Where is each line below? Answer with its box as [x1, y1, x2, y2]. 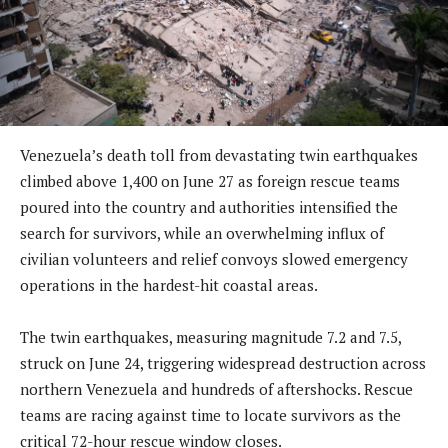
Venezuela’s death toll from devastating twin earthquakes [20, 144, 418, 165]
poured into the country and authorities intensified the [20, 196, 398, 217]
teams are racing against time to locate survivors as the [20, 404, 401, 425]
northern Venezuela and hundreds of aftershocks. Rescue [20, 378, 413, 399]
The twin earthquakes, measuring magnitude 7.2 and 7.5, [20, 326, 401, 347]
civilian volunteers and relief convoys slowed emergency [20, 248, 408, 269]
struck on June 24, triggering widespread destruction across [20, 352, 426, 373]
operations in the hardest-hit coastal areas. [20, 274, 318, 295]
